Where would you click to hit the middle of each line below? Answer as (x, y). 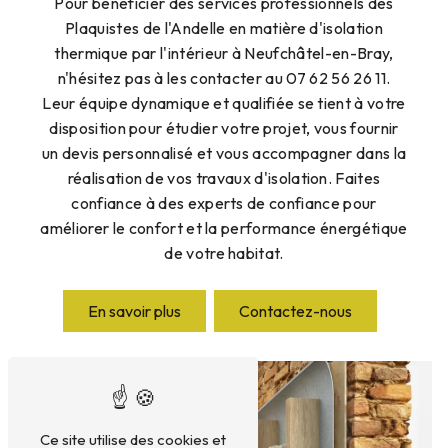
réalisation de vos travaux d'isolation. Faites (224, 177)
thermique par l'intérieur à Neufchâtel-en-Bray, (224, 52)
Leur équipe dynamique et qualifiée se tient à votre (224, 102)
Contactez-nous (295, 310)
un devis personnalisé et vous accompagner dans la (224, 152)
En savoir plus (134, 310)
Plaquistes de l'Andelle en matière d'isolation (224, 27)
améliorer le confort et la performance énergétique (224, 227)
